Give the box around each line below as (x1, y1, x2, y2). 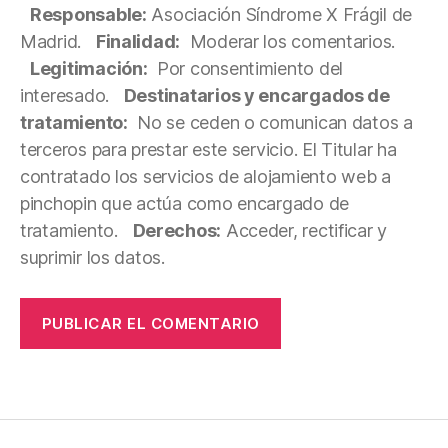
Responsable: (30, 4, 147, 26)
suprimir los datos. (20, 247, 165, 269)
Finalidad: (95, 31, 181, 53)
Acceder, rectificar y (221, 220, 388, 242)
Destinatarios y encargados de (123, 85, 390, 107)
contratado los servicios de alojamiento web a (20, 166, 391, 188)
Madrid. (20, 31, 86, 53)
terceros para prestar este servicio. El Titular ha (20, 139, 397, 161)
